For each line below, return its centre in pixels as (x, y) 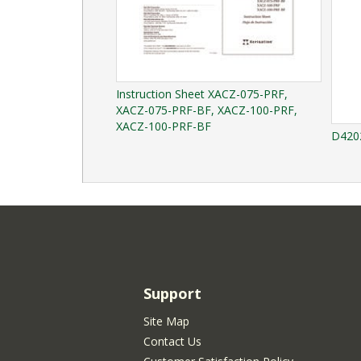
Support (172, 293)
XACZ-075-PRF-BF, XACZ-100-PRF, (207, 110)
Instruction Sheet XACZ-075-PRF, (202, 94)
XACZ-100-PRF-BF (164, 127)
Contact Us (172, 341)
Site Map (166, 321)
